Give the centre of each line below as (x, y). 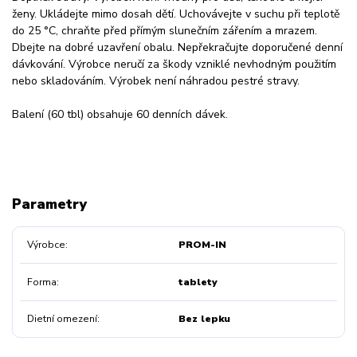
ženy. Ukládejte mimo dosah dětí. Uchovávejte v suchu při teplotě (176, 14)
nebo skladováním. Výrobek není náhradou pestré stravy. (156, 80)
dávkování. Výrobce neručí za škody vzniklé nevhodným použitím (174, 64)
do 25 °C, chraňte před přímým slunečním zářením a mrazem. (165, 30)
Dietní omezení (62, 318)
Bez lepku (204, 318)
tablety (198, 282)
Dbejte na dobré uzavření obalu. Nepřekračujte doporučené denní (177, 47)
